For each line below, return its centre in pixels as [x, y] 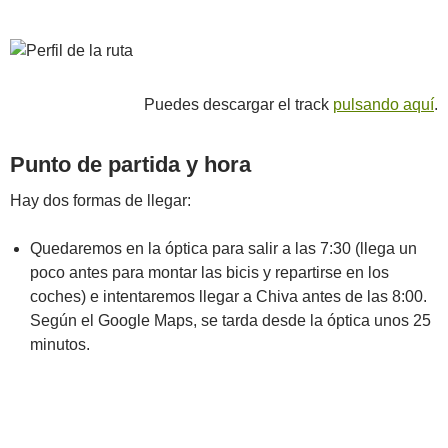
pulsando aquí [383, 104]
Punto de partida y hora [130, 164]
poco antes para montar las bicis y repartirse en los [209, 272]
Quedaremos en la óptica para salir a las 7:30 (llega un [223, 248]
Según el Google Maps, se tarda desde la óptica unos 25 [230, 320]
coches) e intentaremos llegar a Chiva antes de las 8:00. [228, 296]
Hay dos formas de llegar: [100, 200]
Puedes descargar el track [238, 104]
